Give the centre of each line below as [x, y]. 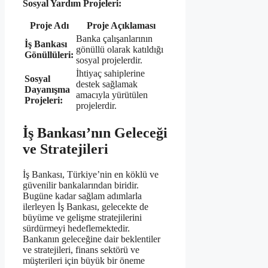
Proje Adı [49, 25]
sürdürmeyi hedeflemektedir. [76, 228]
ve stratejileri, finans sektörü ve [81, 249]
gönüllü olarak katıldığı [120, 49]
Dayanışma [47, 89]
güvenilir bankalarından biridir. [81, 185]
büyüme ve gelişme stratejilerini [82, 217]
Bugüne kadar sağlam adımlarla [82, 196]
